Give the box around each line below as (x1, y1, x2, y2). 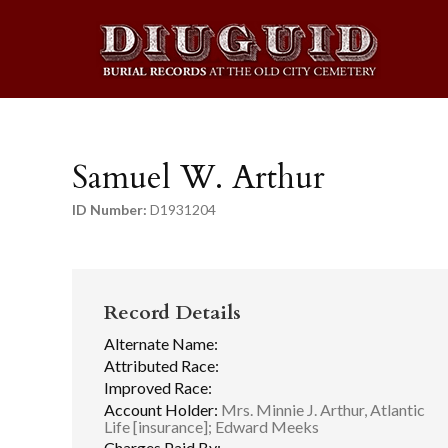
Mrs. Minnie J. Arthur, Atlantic (218, 399, 425, 419)
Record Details (104, 299, 241, 327)
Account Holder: (104, 399, 218, 419)
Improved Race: (104, 377, 212, 397)
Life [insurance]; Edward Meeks (104, 416, 319, 436)
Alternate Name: (104, 334, 218, 354)
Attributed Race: (104, 355, 219, 375)
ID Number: (72, 201, 147, 219)
